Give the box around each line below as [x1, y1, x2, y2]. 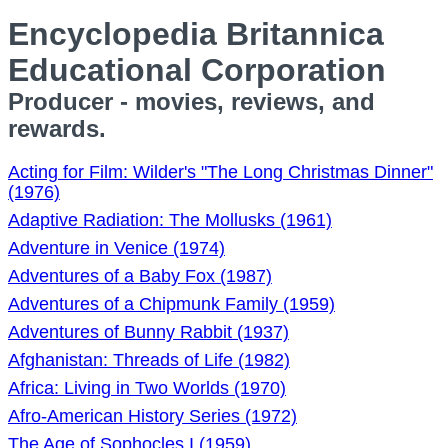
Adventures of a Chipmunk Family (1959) [8, 294, 335, 314]
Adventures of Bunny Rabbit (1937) [8, 322, 289, 342]
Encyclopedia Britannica [8, 16, 384, 52]
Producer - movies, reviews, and [8, 88, 375, 115]
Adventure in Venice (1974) [8, 238, 225, 258]
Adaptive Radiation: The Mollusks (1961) [8, 210, 332, 230]
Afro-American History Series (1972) [8, 406, 297, 426]
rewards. [8, 115, 106, 142]
